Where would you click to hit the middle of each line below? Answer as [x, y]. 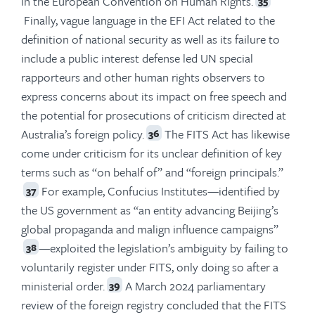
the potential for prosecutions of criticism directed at [154, 115]
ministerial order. [63, 285]
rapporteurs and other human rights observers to [143, 77]
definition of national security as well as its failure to [150, 39]
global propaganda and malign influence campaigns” [150, 229]
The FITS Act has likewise [226, 134]
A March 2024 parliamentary [194, 285]
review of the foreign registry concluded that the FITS [154, 304]
